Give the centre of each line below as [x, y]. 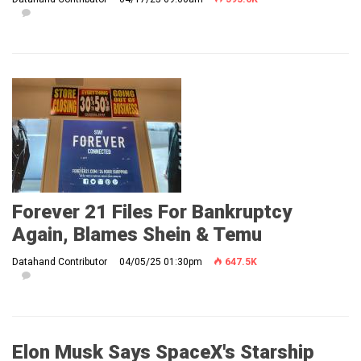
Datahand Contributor [60, 261]
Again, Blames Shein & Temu [137, 234]
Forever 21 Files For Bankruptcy [152, 212]
